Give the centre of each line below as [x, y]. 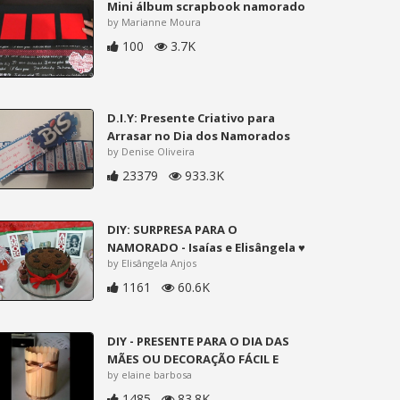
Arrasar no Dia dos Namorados [199, 135]
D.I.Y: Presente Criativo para [192, 117]
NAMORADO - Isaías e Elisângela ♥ [207, 247]
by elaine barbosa [150, 374]
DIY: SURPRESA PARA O [173, 229]
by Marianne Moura [154, 21]
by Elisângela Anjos [152, 262]
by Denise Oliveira [151, 151]
